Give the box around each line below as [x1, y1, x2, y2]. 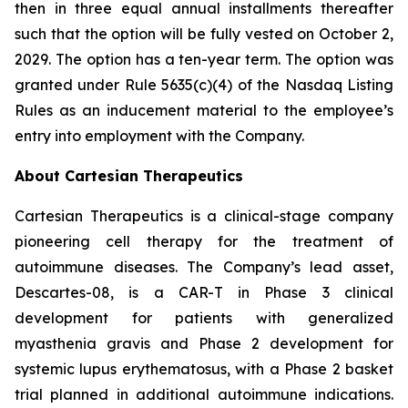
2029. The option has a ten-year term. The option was [15, 50, 393, 68]
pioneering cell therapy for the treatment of [15, 232, 393, 250]
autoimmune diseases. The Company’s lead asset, [15, 258, 393, 276]
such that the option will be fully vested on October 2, [15, 25, 393, 43]
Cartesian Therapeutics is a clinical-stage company [15, 207, 393, 225]
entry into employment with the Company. [15, 127, 304, 145]
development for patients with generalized [15, 309, 393, 327]
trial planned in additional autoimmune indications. [15, 385, 393, 403]
